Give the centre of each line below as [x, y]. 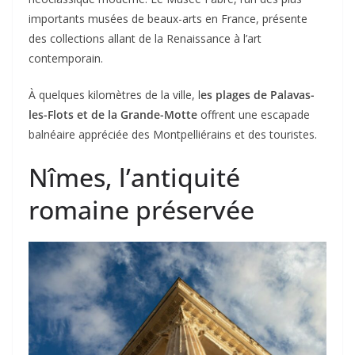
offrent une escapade [254, 114]
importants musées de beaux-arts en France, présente [168, 18]
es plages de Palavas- [258, 94]
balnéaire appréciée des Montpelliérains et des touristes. [173, 134]
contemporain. [66, 58]
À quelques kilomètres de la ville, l [115, 94]
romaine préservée [141, 209]
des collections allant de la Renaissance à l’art [145, 38]
